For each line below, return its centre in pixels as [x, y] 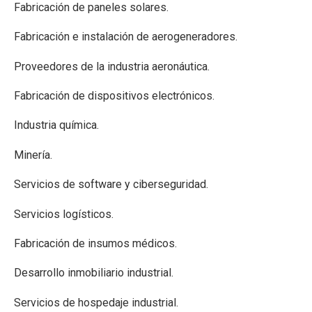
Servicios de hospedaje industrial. [96, 302]
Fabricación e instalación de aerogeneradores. [126, 37]
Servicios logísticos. [64, 214]
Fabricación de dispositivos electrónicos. [114, 96]
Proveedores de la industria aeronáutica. [112, 66]
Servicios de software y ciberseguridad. [111, 185]
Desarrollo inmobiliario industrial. [94, 273]
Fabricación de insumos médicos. [95, 243]
